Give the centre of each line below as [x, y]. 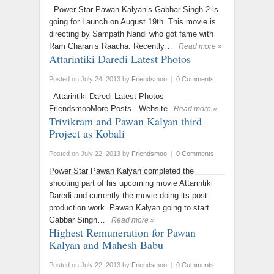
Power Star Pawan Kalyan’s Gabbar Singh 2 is [134, 9]
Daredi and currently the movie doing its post [128, 195]
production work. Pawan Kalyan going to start [129, 208]
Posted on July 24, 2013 [85, 79]
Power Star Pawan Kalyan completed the [121, 171]
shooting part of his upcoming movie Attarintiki [131, 183]
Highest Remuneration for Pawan [122, 232]
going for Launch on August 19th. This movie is [132, 22]
